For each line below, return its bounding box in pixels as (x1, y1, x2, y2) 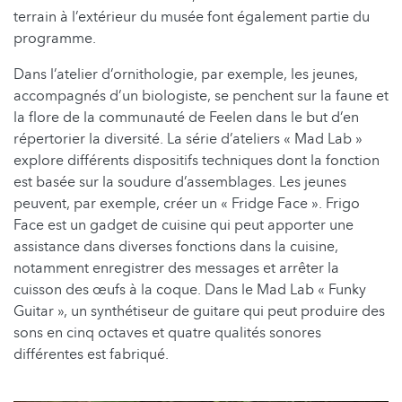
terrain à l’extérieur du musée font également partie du (13, 6, 370, 27)
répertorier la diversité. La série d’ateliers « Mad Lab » (13, 128, 363, 149)
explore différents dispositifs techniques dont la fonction (13, 150, 380, 170)
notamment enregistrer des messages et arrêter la (13, 258, 339, 278)
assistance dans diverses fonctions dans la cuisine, (13, 236, 338, 257)
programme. (13, 28, 96, 48)
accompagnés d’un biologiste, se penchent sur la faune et (13, 85, 389, 106)
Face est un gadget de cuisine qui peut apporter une (13, 214, 354, 235)
